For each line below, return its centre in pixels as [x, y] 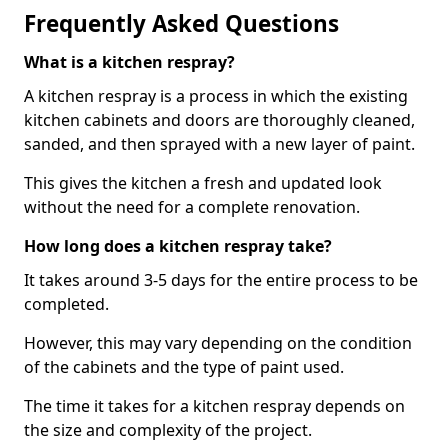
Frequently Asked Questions [181, 23]
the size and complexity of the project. [168, 430]
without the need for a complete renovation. [192, 207]
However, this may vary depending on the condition [218, 343]
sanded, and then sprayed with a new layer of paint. [219, 144]
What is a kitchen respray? [129, 62]
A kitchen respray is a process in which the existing [216, 96]
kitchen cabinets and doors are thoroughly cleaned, [219, 120]
